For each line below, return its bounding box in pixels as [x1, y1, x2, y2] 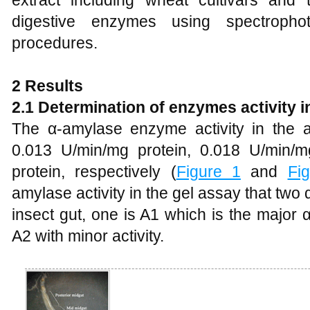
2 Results [12, 77, 83, 95]
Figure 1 [176, 163, 241, 181]
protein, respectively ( [12, 163, 176, 181]
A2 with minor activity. [12, 227, 164, 245]
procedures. [12, 34, 98, 52]
